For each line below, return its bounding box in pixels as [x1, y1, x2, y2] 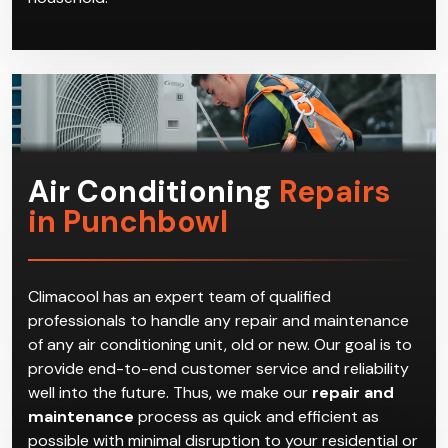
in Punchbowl [28, 201, 228, 241]
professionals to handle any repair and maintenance [28, 309, 409, 331]
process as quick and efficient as [134, 405, 379, 427]
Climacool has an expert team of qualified [28, 285, 331, 307]
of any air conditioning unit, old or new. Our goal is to [28, 333, 412, 355]
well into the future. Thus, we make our [28, 381, 312, 403]
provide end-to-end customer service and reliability [28, 357, 409, 379]
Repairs [279, 171, 390, 211]
